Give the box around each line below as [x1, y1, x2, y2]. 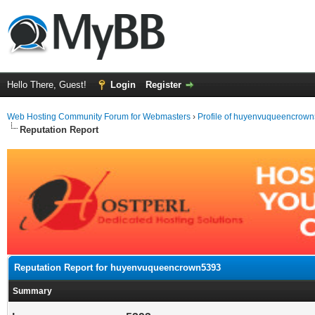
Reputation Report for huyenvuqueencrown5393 [14, 262, 221, 273]
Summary [13, 286, 52, 296]
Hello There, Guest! [7, 79, 89, 90]
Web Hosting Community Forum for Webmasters [7, 112, 191, 122]
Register [146, 79, 181, 90]
